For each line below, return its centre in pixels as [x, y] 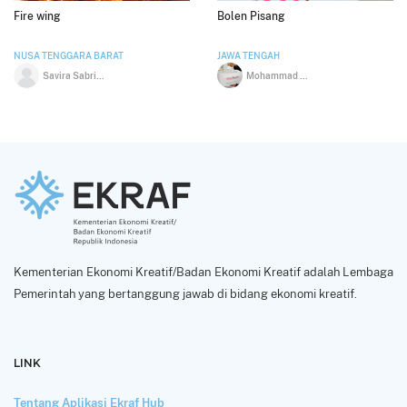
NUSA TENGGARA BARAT [69, 55]
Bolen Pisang [251, 16]
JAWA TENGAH [248, 55]
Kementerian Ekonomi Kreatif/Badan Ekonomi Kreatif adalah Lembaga [203, 272]
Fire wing [37, 16]
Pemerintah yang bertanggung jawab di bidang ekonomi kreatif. [185, 293]
